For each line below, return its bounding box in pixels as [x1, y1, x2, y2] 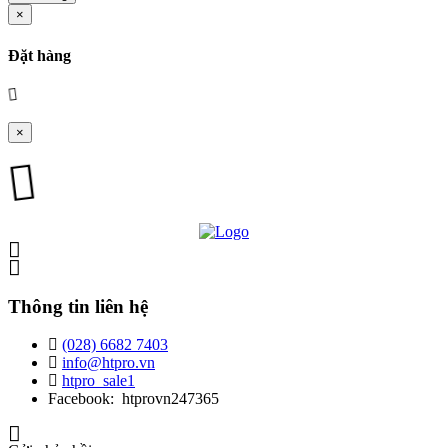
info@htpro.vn [62, 354, 155, 372]
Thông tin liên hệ [8, 295, 148, 317]
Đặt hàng [8, 46, 71, 64]
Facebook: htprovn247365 [48, 390, 219, 408]
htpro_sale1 [62, 372, 135, 390]
